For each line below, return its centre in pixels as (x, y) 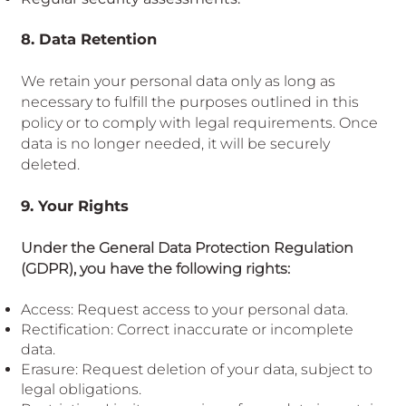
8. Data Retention (88, 39)
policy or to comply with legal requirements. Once (199, 123)
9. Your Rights (74, 206)
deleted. (50, 164)
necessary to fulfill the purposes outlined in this (189, 102)
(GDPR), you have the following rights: (155, 269)
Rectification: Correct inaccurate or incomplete (187, 330)
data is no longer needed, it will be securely (175, 144)
